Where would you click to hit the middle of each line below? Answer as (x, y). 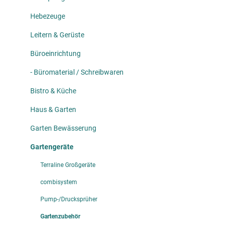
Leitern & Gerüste (57, 35)
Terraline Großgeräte (68, 165)
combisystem (59, 182)
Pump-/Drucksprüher (69, 200)
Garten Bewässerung (63, 128)
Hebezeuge (48, 16)
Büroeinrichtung (55, 54)
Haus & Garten (53, 110)
